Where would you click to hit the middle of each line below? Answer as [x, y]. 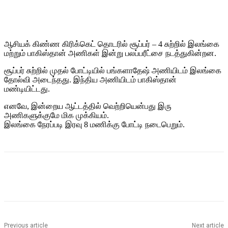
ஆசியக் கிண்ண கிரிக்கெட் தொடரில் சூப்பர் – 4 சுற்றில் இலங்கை [112, 44]
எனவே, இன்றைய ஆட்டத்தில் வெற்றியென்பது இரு [88, 106]
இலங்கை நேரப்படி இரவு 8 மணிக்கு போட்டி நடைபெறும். [94, 125]
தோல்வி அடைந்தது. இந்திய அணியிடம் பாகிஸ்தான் [90, 80]
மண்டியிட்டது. [27, 89]
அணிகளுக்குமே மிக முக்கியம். [56, 116]
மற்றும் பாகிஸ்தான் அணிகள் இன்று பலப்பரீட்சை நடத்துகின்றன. [110, 53]
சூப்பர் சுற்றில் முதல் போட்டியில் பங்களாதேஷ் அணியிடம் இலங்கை [113, 71]
